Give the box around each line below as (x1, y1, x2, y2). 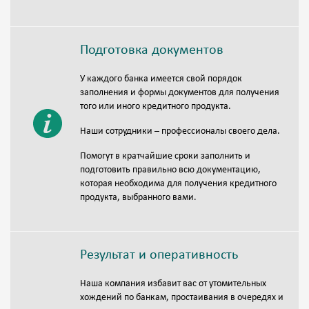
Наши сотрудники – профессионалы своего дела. (80, 126, 280, 137)
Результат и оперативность (80, 248, 238, 263)
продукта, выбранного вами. (80, 192, 197, 203)
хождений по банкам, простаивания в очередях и (80, 292, 283, 303)
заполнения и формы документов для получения (80, 88, 279, 99)
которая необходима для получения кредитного (80, 179, 277, 190)
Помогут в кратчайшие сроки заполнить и (80, 151, 250, 162)
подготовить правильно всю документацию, (80, 165, 261, 176)
